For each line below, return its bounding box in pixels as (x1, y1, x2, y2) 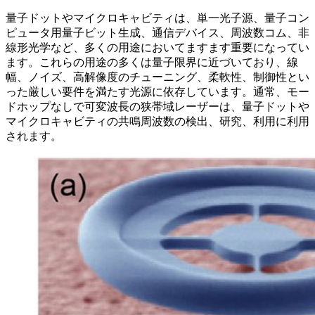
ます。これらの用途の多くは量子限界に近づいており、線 (6, 56, 298, 68)
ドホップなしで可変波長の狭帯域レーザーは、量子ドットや (6, 100, 309, 112)
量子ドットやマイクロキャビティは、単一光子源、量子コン (6, 11, 309, 24)
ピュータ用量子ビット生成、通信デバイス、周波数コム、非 (6, 26, 309, 39)
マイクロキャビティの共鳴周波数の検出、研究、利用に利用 (6, 115, 309, 127)
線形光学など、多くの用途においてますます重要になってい (6, 41, 309, 53)
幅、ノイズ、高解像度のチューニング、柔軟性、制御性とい (6, 70, 309, 83)
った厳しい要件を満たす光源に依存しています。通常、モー (6, 85, 309, 98)
